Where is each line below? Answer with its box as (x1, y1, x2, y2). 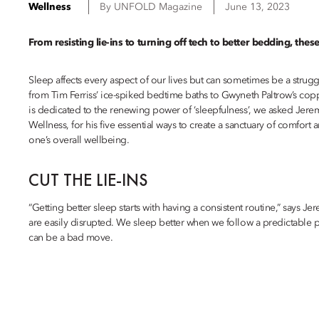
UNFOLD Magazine (114, 2, 202, 12)
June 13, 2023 (225, 2, 290, 12)
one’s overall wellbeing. (28, 135, 130, 145)
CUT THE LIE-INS (28, 169, 148, 191)
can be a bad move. (28, 233, 113, 243)
